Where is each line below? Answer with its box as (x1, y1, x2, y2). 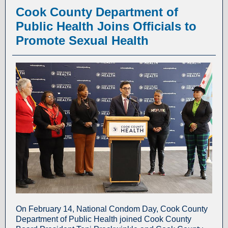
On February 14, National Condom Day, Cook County (16, 205, 208, 213)
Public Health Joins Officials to (16, 19, 196, 33)
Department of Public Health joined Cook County (16, 215, 191, 223)
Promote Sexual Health (16, 34, 149, 47)
